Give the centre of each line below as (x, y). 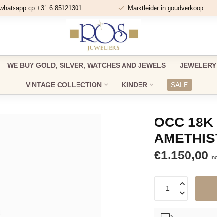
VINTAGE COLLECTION (63, 85)
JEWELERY (198, 65)
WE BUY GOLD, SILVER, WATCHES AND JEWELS (86, 65)
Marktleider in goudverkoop (165, 8)
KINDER (134, 85)
